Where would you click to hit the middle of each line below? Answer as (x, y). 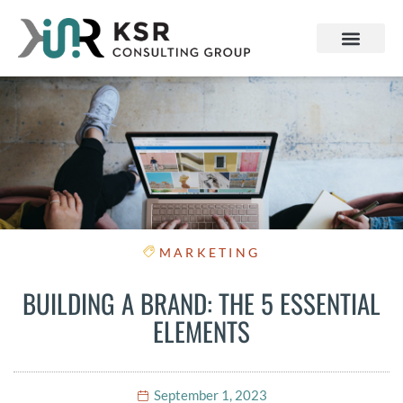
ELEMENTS (201, 331)
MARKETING (210, 253)
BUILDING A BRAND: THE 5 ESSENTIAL (201, 303)
